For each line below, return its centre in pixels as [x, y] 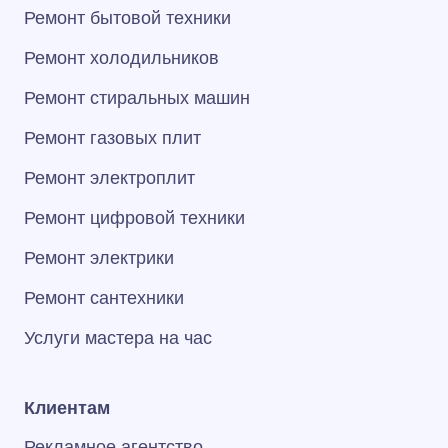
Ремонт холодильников [121, 58]
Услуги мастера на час [118, 338]
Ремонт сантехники [104, 298]
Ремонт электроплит [109, 178]
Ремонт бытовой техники [127, 18]
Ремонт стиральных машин [137, 98]
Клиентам [67, 408]
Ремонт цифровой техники [134, 218]
